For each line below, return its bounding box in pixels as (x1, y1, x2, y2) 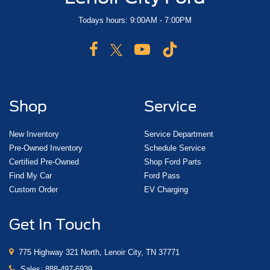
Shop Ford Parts (144, 157, 201, 166)
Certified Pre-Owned (9, 157, 79, 166)
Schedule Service (144, 143, 206, 152)
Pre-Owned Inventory (9, 143, 83, 152)
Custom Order (9, 184, 58, 194)
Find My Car (9, 171, 52, 180)
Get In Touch (9, 215, 101, 233)
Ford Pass (144, 171, 180, 180)
